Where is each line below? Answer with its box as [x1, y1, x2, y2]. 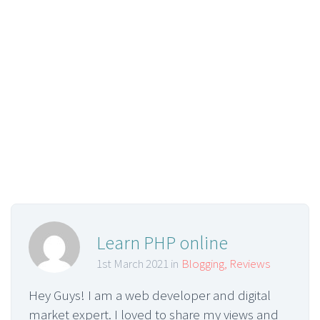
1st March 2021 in [96, 256, 179, 272]
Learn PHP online [96, 231, 228, 255]
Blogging [181, 256, 224, 272]
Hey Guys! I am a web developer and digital [29, 286, 271, 304]
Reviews [229, 256, 270, 272]
